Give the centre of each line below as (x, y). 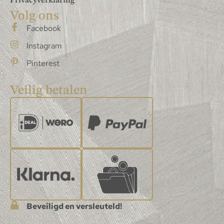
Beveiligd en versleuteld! (74, 206)
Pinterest (43, 63)
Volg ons (34, 16)
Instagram (44, 46)
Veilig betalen (49, 91)
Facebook (43, 28)
